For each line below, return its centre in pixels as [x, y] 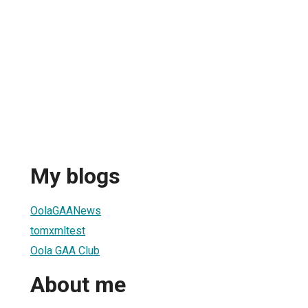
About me [78, 285]
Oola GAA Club [65, 250]
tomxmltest [58, 230]
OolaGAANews [66, 210]
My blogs [75, 176]
